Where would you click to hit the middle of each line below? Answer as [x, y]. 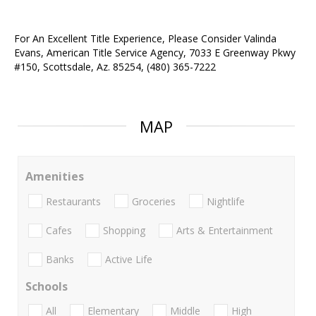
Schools [47, 287]
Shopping [124, 230]
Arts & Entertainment [225, 230]
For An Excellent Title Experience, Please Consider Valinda [145, 39]
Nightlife [226, 201]
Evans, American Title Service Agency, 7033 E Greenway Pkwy [155, 53]
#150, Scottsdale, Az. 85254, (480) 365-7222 [115, 67]
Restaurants [73, 201]
